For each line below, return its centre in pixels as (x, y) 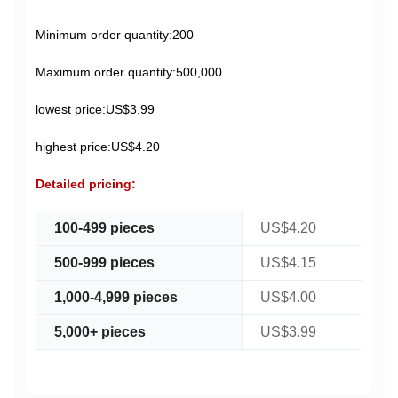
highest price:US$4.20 (98, 147)
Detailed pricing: (86, 184)
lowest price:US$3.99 (95, 109)
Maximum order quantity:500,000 (129, 72)
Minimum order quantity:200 (115, 35)
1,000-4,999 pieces (116, 297)
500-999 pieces (104, 263)
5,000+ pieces (100, 332)
